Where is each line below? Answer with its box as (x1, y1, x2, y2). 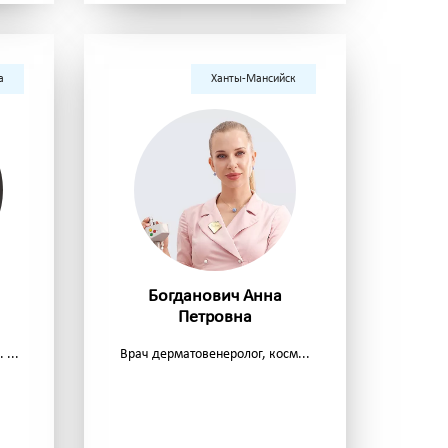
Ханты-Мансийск (211, 73, 296, 86)
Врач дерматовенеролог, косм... (119, 347, 310, 363)
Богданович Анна (147, 287, 282, 307)
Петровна (177, 308, 252, 328)
